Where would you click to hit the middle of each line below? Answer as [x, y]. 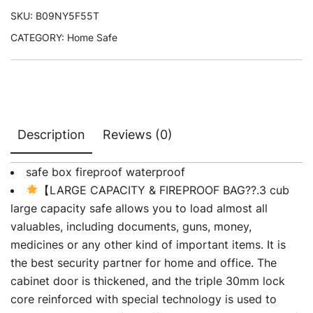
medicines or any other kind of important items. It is [148, 244]
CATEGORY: [39, 37]
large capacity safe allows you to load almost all [139, 208]
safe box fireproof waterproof [105, 172]
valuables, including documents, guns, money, [131, 226]
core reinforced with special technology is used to [144, 299]
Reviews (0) [138, 134]
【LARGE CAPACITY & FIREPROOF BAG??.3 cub [164, 190]
